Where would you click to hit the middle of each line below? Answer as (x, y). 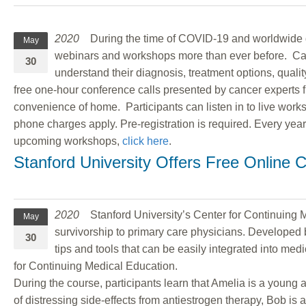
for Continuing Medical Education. (96, 266)
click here (145, 141)
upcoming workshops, (68, 141)
